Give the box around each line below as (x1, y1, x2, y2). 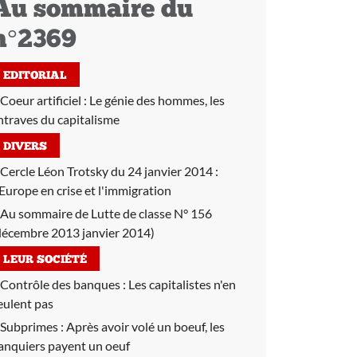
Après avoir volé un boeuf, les (66, 319, 225, 334)
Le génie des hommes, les (89, 92, 225, 108)
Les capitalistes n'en (128, 277, 236, 292)
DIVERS (3, 141, 47, 153)
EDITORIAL (3, 70, 67, 82)
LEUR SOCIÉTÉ (3, 254, 87, 266)
